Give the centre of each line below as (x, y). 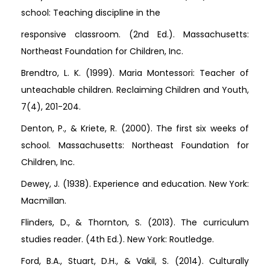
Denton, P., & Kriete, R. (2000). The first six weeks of (135, 128)
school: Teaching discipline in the (91, 12)
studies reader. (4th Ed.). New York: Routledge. (118, 239)
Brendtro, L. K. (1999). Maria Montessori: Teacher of (135, 73)
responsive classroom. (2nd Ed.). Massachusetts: (135, 34)
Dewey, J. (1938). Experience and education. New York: (135, 184)
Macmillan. (44, 200)
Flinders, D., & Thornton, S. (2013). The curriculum (135, 222)
